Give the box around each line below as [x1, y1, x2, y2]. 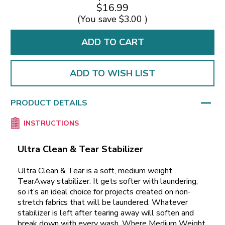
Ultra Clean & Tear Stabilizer [18, 143, 143, 156]
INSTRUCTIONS [23, 119, 79, 129]
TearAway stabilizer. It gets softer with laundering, [18, 176, 198, 187]
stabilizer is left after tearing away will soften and [18, 207, 194, 219]
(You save [77, 13, 117, 25]
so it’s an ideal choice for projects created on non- [18, 186, 191, 198]
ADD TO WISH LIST [70, 67, 155, 79]
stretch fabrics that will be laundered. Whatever [18, 197, 188, 208]
